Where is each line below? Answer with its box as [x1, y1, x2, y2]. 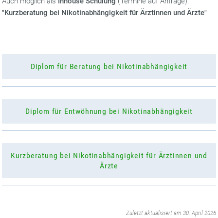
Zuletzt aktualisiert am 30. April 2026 [126, 209, 216, 217]
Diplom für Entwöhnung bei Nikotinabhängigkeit [25, 106, 193, 116]
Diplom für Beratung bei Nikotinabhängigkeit [30, 62, 188, 72]
